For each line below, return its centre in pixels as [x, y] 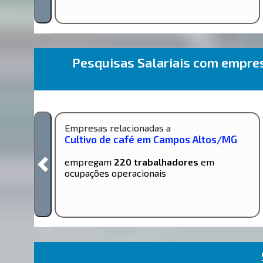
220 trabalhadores [156, 161]
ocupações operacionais [116, 173]
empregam [90, 161]
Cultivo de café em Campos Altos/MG [151, 139]
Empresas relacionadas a [118, 127]
